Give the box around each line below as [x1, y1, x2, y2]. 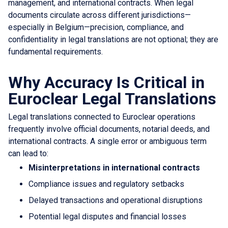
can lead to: [8, 148, 48, 158]
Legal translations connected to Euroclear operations [8, 111, 195, 122]
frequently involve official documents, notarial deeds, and [8, 124, 210, 134]
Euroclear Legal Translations [8, 89, 216, 108]
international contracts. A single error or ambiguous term [8, 136, 207, 146]
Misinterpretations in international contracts [28, 162, 200, 173]
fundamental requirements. [8, 46, 103, 56]
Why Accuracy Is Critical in [8, 72, 205, 92]
